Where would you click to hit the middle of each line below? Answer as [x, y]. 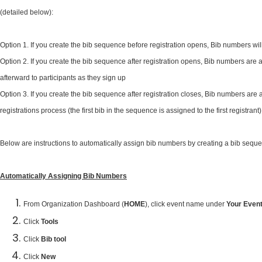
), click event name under [186, 204]
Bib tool [54, 239]
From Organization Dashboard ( [74, 204]
